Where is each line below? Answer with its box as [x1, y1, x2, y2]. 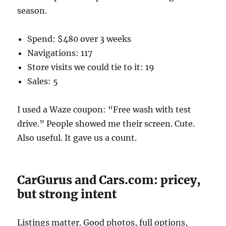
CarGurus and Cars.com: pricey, [17, 172, 201, 187]
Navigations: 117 [27, 47, 93, 58]
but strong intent [17, 186, 117, 201]
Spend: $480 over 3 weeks [27, 33, 132, 44]
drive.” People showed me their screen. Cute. [17, 118, 195, 129]
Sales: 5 [27, 76, 59, 86]
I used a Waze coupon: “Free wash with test [17, 104, 192, 115]
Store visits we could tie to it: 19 [27, 62, 155, 72]
